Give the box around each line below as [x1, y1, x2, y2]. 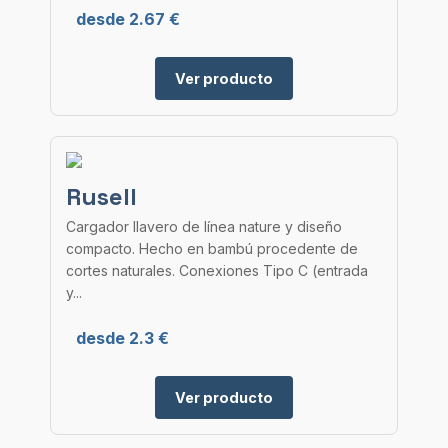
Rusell [66, 181, 137, 212]
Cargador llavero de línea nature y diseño [66, 218, 342, 235]
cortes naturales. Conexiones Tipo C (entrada [66, 262, 368, 279]
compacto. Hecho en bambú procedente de [66, 240, 358, 257]
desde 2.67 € [76, 9, 180, 29]
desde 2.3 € [76, 328, 169, 348]
